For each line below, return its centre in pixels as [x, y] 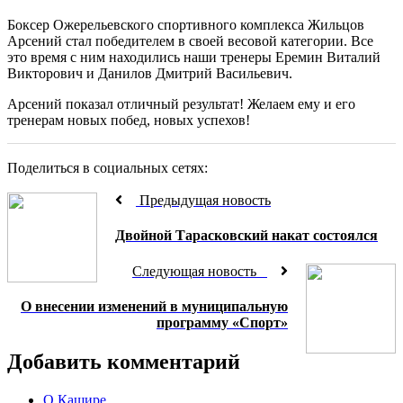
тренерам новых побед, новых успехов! [129, 120]
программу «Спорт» [222, 322]
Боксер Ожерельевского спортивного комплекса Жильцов [186, 25]
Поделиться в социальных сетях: [107, 168]
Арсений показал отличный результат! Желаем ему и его [181, 104]
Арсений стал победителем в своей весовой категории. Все [190, 41]
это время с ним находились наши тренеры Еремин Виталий [194, 57]
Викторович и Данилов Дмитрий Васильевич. [150, 73]
